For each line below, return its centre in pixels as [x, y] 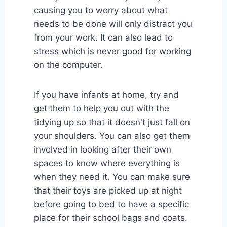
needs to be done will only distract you [113, 24]
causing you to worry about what [101, 10]
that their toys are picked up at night [108, 190]
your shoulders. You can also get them [112, 136]
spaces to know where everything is [107, 163]
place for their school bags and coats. [110, 218]
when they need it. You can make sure [112, 177]
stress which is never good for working [112, 51]
